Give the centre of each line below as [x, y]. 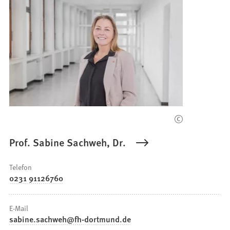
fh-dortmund [97, 219]
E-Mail [19, 208]
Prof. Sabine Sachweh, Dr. [68, 142]
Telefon [21, 167]
